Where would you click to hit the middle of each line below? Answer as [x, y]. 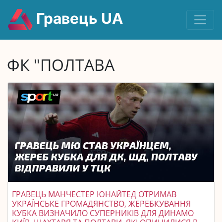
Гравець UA [78, 19]
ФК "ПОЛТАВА [61, 65]
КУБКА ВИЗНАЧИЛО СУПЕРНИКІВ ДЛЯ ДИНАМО [103, 213]
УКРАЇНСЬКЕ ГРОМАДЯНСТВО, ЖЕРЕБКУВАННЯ [101, 204]
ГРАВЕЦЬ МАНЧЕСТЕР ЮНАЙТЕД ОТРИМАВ [94, 194]
